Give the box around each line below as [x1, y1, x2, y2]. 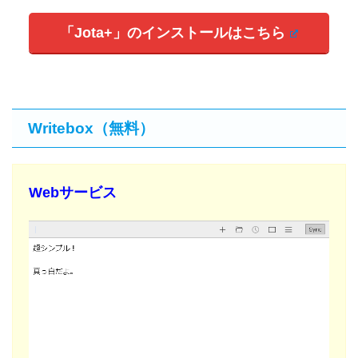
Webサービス [29, 184, 117, 201]
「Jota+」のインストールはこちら [60, 24, 286, 41]
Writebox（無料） [28, 119, 154, 137]
